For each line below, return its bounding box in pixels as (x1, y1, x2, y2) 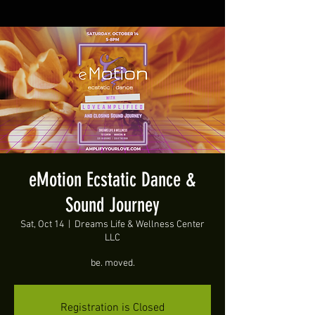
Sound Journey (65, 193, 160, 217)
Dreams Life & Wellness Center (75, 219, 205, 231)
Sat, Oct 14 (20, 219, 64, 231)
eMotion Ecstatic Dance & (29, 168, 196, 191)
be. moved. (90, 257, 135, 269)
